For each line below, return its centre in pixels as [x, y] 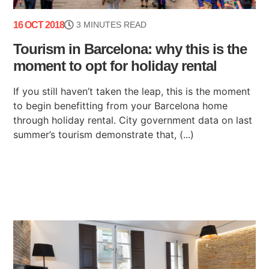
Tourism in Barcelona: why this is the [130, 49]
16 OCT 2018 [39, 25]
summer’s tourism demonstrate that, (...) [104, 134]
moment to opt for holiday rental [115, 65]
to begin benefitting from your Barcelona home [121, 105]
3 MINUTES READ [112, 24]
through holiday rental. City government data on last [133, 120]
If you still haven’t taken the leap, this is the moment [132, 91]
